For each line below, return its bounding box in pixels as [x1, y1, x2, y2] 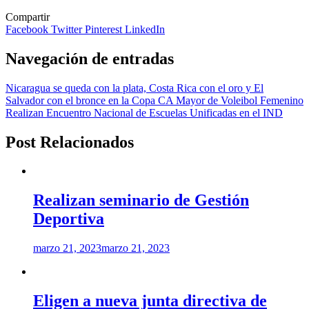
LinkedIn [125, 23, 165, 35]
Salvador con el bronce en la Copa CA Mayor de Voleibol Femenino [6, 94, 303, 106]
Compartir [6, 10, 50, 23]
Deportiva [33, 210, 104, 228]
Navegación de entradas [6, 49, 174, 68]
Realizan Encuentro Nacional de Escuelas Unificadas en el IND [6, 106, 283, 119]
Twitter [51, 23, 85, 35]
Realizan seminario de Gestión [33, 191, 249, 210]
